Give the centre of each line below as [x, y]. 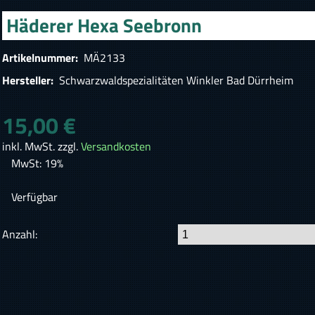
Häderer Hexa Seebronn [104, 25]
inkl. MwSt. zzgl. [42, 147]
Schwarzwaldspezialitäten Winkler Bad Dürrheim [175, 81]
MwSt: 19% [37, 163]
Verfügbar [34, 197]
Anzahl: [20, 234]
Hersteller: [30, 81]
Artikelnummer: [42, 58]
